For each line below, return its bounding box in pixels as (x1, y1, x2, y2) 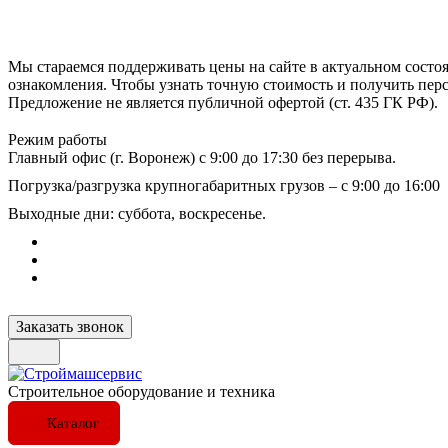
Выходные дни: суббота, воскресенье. (8, 204, 266, 222)
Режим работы (8, 130, 107, 148)
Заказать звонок (16, 317, 124, 335)
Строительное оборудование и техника (8, 382, 275, 400)
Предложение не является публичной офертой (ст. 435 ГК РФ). (8, 94, 438, 111)
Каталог (47, 414, 99, 431)
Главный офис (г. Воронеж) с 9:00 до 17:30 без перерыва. (8, 148, 396, 166)
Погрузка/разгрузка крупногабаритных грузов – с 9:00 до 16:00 (8, 176, 440, 194)
